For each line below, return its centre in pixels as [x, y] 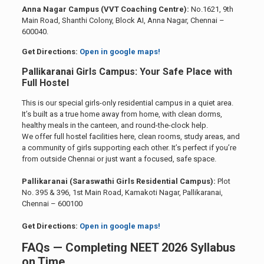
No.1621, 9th [211, 9]
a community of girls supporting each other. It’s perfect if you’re [129, 148]
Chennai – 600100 [52, 204]
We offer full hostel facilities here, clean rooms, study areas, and [131, 137]
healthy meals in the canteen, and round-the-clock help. [115, 126]
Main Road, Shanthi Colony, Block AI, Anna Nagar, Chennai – [123, 21]
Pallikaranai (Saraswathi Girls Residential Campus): [118, 181]
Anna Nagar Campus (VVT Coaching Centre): [105, 9]
